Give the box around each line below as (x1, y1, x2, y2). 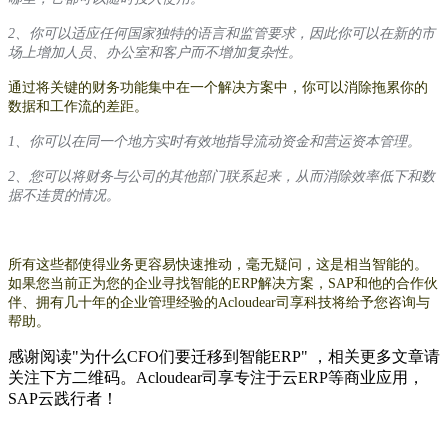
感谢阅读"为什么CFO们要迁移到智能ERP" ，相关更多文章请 (8, 348, 440, 366)
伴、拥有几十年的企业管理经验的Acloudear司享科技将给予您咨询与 (8, 295, 430, 311)
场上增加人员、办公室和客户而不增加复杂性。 (8, 45, 302, 61)
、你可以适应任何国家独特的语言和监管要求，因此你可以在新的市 (15, 26, 435, 42)
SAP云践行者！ (8, 390, 118, 408)
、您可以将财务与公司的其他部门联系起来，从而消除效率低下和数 (15, 169, 435, 185)
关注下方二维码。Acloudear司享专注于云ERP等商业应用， (8, 369, 424, 387)
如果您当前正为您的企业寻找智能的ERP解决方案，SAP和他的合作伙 (8, 276, 438, 292)
